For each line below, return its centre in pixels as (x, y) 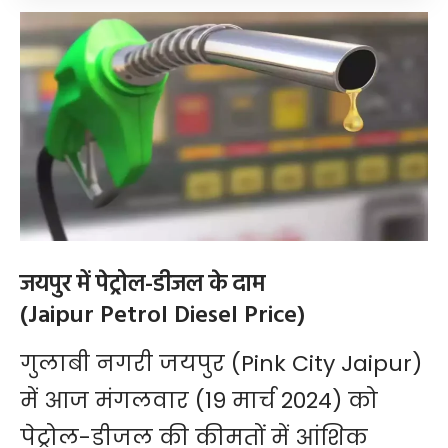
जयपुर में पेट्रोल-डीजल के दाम (142, 284)
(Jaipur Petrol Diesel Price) (162, 315)
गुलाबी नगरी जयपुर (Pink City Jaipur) (221, 364)
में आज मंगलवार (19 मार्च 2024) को (199, 401)
